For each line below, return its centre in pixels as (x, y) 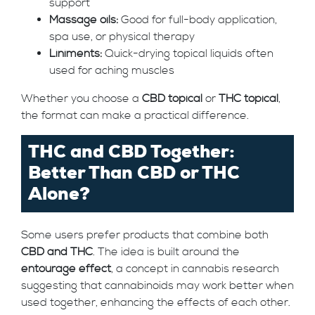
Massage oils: (84, 20)
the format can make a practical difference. (135, 115)
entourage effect (66, 269)
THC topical (249, 98)
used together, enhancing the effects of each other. (156, 302)
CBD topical (172, 98)
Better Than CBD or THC (134, 173)
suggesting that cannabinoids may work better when (157, 285)
